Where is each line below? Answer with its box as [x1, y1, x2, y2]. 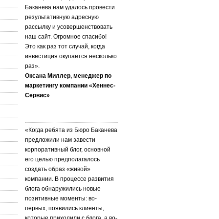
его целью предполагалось [25, 155, 100, 163]
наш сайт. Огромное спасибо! [25, 33, 107, 40]
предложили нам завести [25, 136, 95, 143]
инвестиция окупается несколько [25, 52, 117, 60]
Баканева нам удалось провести [25, 3, 115, 11]
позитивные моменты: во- [25, 195, 97, 202]
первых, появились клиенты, [25, 204, 104, 212]
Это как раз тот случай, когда [25, 43, 105, 50]
